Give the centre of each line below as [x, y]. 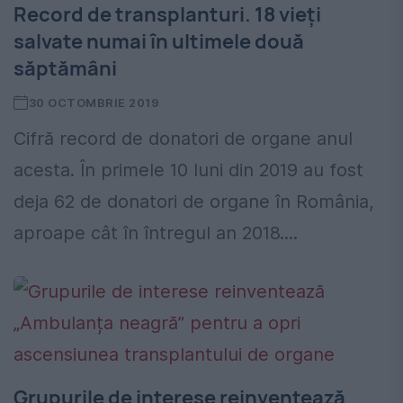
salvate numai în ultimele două [159, 42]
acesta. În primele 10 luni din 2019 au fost [188, 170]
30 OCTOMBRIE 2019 [94, 103]
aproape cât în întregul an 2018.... [156, 233]
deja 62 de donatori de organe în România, [194, 202]
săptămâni [65, 69]
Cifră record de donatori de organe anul [183, 139]
